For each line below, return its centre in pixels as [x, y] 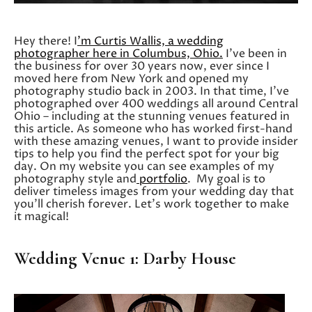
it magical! [41, 217]
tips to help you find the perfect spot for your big [147, 154]
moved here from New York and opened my [131, 79]
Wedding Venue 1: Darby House [125, 259]
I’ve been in [255, 54]
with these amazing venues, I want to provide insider [156, 142]
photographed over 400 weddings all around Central [156, 104]
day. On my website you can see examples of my [144, 167]
